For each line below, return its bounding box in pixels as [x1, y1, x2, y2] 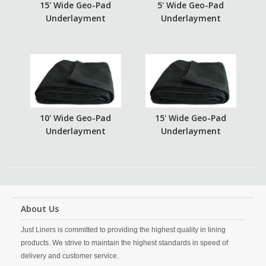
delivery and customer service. [21, 252, 119, 260]
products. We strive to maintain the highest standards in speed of [21, 239, 228, 247]
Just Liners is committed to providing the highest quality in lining [21, 226, 226, 234]
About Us [21, 203, 59, 214]
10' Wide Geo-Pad [40, 112, 111, 123]
